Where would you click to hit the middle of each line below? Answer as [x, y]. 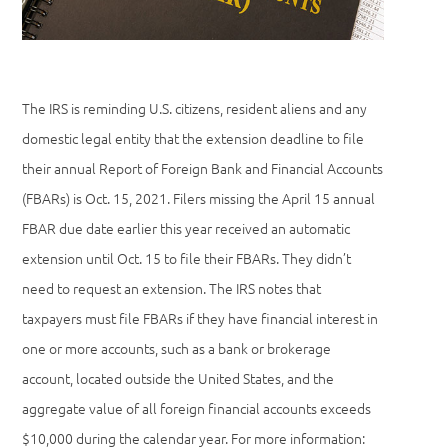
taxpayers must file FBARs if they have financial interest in [200, 318]
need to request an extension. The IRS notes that [172, 288]
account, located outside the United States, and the [178, 378]
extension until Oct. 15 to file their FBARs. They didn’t [187, 258]
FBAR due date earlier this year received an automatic [186, 228]
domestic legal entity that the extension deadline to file [193, 138]
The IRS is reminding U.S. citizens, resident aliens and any [195, 108]
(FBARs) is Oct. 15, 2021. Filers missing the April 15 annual [199, 198]
